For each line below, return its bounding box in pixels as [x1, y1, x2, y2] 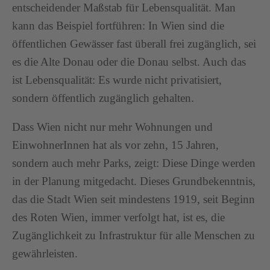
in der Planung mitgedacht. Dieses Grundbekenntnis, [12, 175, 256, 188]
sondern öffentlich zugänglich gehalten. [12, 92, 194, 105]
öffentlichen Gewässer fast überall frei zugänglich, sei [12, 37, 256, 51]
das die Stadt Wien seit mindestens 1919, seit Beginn [12, 193, 255, 206]
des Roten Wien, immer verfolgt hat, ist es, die [12, 211, 225, 224]
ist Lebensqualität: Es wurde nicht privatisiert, [12, 74, 222, 87]
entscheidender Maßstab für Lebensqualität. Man [12, 1, 236, 14]
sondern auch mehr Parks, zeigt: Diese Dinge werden [12, 157, 256, 170]
